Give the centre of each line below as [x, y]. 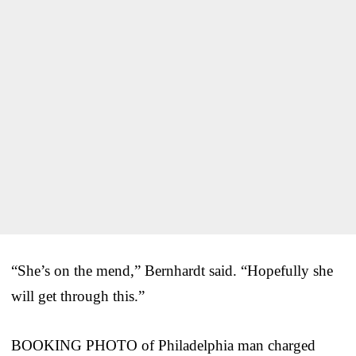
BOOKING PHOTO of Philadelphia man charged [163, 345]
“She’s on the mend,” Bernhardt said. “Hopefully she [172, 270]
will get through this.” [78, 296]
